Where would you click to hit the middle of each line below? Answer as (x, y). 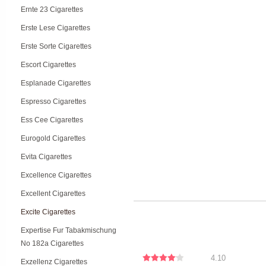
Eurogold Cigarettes (53, 138)
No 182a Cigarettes (52, 243)
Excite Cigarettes (48, 212)
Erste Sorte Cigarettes (56, 46)
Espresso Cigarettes (53, 102)
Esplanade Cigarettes (56, 83)
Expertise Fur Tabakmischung (69, 230)
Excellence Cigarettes (56, 175)
